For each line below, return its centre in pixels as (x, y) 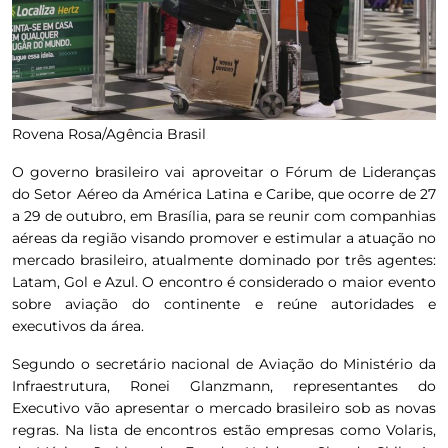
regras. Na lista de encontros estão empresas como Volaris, (224, 430)
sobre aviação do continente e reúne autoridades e (224, 304)
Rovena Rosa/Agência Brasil (109, 134)
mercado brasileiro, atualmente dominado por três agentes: (224, 260)
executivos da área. (78, 326)
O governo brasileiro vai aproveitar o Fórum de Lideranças (224, 172)
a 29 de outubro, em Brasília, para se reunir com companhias (224, 216)
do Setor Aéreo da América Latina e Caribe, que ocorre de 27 (224, 194)
